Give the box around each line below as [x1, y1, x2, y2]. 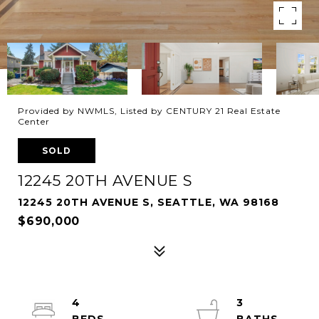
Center [18, 116, 50, 127]
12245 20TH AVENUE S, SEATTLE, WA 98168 [18, 196, 279, 209]
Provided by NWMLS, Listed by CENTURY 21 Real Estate [18, 105, 281, 116]
